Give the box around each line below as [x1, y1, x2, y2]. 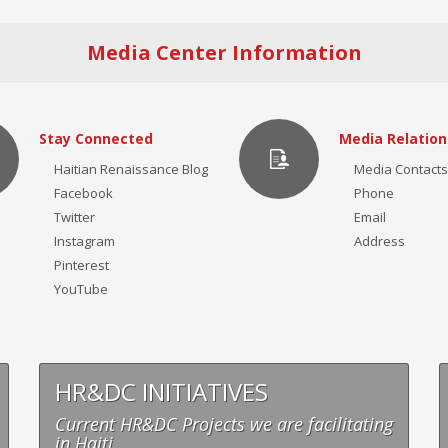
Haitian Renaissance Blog [54, 160, 208, 178]
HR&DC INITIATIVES [55, 375, 268, 408]
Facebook [54, 184, 113, 202]
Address [354, 232, 405, 250]
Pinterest [54, 256, 109, 274]
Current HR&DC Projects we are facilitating [55, 412, 393, 436]
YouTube [54, 280, 108, 298]
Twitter [54, 208, 95, 226]
